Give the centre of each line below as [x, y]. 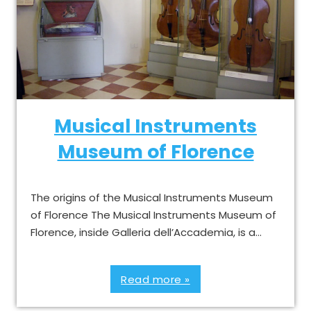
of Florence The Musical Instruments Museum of [153, 215]
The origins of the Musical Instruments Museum [152, 197]
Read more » [155, 279]
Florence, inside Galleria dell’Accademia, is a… [146, 232]
